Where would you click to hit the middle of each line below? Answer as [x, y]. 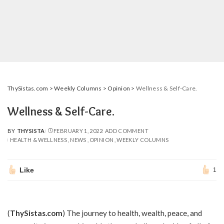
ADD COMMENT [126, 131]
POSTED [19, 134]
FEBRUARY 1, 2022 [78, 131]
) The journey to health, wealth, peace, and [132, 213]
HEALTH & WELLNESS [39, 140]
